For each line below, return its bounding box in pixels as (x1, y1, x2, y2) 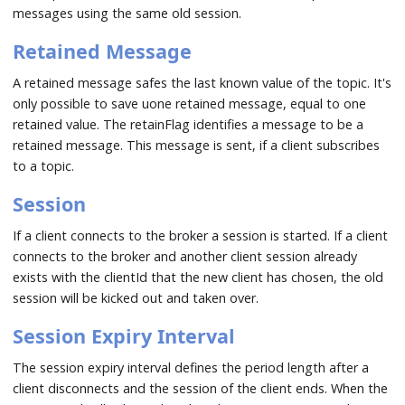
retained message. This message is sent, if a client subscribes (13, 136, 381, 154)
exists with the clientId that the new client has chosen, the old (13, 268, 384, 286)
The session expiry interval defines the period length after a (13, 358, 370, 376)
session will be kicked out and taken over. (13, 288, 259, 306)
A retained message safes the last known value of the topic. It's (13, 73, 392, 91)
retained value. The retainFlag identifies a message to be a (13, 115, 364, 133)
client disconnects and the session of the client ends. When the (13, 379, 389, 397)
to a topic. (13, 156, 75, 174)
